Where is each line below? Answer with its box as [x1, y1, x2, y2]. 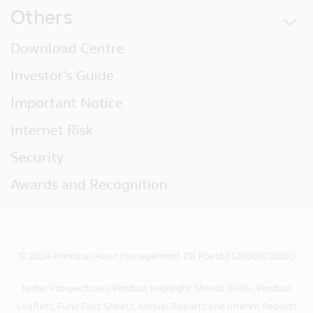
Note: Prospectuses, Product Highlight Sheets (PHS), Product [21, 282, 292, 295]
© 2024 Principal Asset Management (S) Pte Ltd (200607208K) [17, 250, 296, 263]
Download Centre [10, 40, 124, 58]
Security [10, 149, 64, 167]
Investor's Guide [10, 67, 114, 85]
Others [10, 6, 73, 30]
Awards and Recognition [10, 176, 168, 194]
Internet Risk [10, 122, 93, 140]
